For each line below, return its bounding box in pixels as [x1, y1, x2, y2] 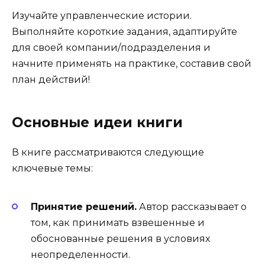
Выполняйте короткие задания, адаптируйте [12, 25, 237, 37]
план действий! [12, 73, 90, 85]
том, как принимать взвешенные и [31, 217, 205, 229]
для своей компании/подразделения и [12, 41, 211, 53]
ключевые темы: [12, 162, 93, 174]
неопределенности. [31, 249, 130, 261]
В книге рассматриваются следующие [12, 146, 204, 158]
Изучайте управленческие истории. [12, 9, 192, 21]
